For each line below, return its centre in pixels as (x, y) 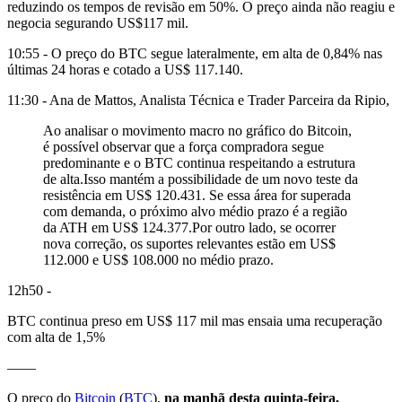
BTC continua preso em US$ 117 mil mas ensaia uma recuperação (195, 320)
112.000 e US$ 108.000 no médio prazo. (158, 259)
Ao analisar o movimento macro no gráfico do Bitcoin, (197, 130)
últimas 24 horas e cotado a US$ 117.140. (125, 69)
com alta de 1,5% (56, 336)
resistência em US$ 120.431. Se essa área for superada (197, 195)
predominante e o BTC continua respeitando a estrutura (199, 162)
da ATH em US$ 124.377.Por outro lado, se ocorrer (189, 227)
